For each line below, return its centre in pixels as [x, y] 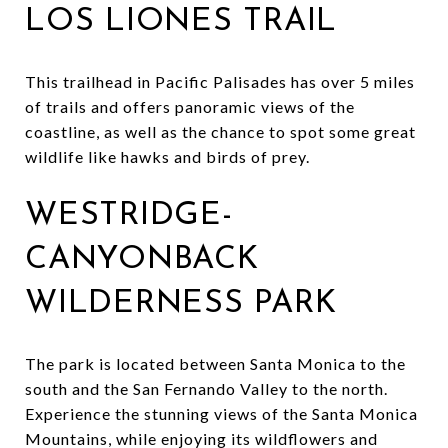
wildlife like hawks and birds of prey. [167, 156]
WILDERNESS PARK [181, 303]
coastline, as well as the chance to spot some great [220, 131]
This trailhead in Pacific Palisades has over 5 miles [220, 81]
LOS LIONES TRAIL [181, 21]
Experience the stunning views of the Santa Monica [221, 413]
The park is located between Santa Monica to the [215, 363]
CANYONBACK [142, 259]
